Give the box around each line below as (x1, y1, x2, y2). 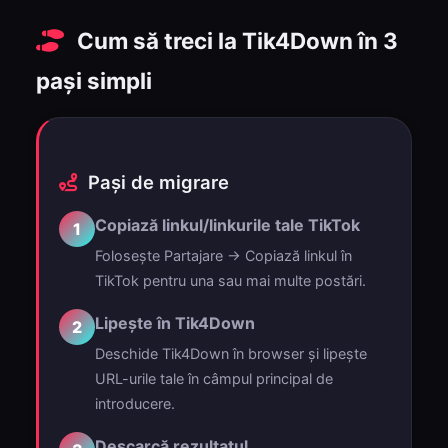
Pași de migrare (83, 171, 229, 193)
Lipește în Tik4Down (95, 313, 255, 333)
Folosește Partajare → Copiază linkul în (95, 247, 352, 264)
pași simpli (36, 67, 152, 94)
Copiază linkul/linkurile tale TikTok (95, 215, 360, 235)
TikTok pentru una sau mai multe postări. (95, 272, 366, 289)
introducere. (95, 395, 175, 412)
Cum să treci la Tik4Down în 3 (72, 27, 398, 54)
